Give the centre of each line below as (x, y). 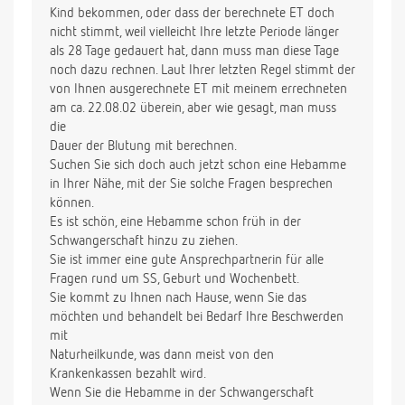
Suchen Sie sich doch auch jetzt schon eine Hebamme (198, 165)
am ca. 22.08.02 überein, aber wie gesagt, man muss (193, 108)
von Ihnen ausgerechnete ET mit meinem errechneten (198, 89)
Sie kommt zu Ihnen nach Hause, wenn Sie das (178, 298)
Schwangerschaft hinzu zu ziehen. (144, 241)
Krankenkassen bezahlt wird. (128, 374)
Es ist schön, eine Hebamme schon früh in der (175, 222)
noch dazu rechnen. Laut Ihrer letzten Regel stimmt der (202, 71)
